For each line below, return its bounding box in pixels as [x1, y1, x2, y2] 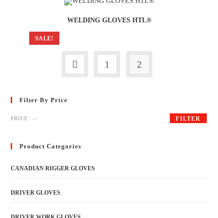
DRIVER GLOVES [11, 189, 61, 196]
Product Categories [19, 142, 82, 150]
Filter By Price [19, 96, 68, 104]
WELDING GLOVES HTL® [67, 17, 151, 24]
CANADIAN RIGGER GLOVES [11, 164, 95, 172]
